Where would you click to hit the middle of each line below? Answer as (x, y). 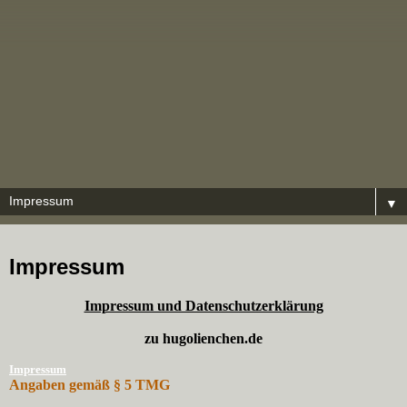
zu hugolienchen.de (203, 338)
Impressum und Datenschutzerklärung (203, 305)
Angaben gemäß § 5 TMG (89, 385)
